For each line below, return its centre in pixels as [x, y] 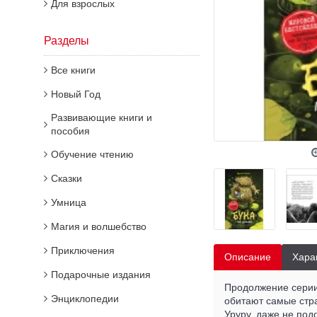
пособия [70, 131]
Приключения [83, 250]
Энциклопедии [85, 299]
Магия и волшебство [99, 226]
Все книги [73, 70]
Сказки [67, 178]
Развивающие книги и [102, 117]
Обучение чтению [92, 154]
